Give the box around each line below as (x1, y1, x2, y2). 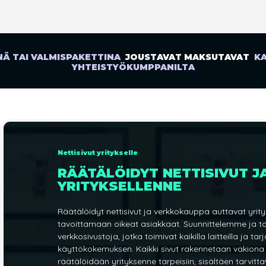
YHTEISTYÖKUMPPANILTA (72, 62, 195, 73)
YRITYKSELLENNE (58, 178, 182, 195)
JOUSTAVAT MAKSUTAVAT (121, 52, 249, 63)
